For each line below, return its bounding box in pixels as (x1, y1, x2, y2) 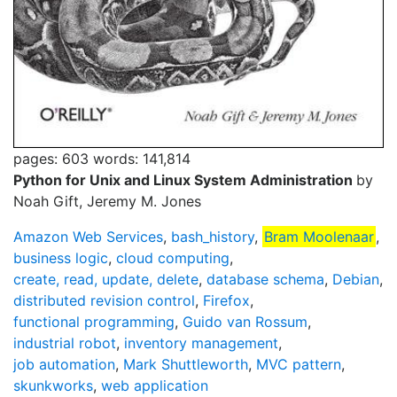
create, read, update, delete (13, 270, 198, 289)
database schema (206, 270, 324, 289)
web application (101, 377, 208, 395)
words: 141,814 (93, 150, 191, 168)
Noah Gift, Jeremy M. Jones (13, 192, 201, 211)
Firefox (203, 292, 250, 310)
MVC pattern (256, 355, 341, 374)
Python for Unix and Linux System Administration (13, 171, 356, 190)
